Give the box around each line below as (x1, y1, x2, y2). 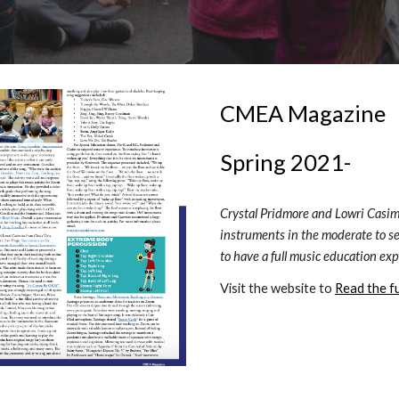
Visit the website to (219, 281, 335, 296)
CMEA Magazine (219, 100, 386, 126)
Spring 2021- (219, 149, 355, 175)
